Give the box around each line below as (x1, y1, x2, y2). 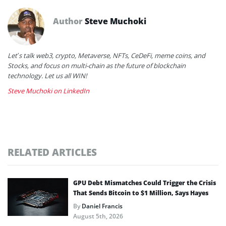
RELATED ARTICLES (8, 145, 97, 158)
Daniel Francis (82, 201, 123, 210)
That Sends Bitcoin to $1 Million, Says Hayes (73, 188, 208, 197)
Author (53, 15, 85, 27)
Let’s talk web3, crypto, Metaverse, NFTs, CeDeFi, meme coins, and (8, 50, 205, 60)
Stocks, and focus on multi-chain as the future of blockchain (8, 61, 186, 70)
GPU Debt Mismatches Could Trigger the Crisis (73, 178, 216, 187)
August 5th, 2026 (73, 211, 123, 220)
